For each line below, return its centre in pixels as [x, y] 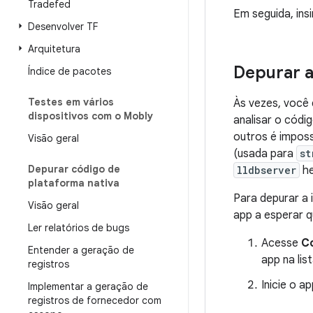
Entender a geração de [81, 250]
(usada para [265, 154]
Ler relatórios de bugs [79, 228]
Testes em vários [71, 102]
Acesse [281, 243]
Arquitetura [54, 49]
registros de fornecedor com [95, 300]
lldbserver [267, 170]
